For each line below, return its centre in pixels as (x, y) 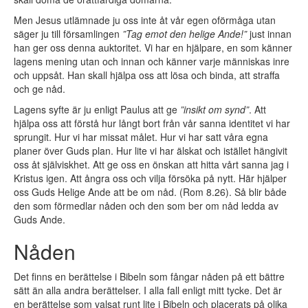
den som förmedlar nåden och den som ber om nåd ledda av (146, 206)
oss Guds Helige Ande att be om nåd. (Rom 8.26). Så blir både (150, 192)
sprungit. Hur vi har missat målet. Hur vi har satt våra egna (141, 137)
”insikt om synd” (214, 110)
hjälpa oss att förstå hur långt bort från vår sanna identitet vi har (152, 123)
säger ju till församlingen (68, 34)
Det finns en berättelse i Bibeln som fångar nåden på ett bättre (149, 277)
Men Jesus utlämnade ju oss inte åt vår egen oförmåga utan (145, 20)
